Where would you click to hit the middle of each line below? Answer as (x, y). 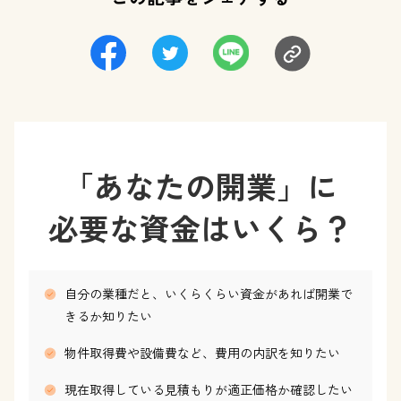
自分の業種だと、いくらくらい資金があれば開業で (209, 294)
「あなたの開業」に (200, 186)
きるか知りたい (108, 316)
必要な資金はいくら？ (200, 228)
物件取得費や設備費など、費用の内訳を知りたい (202, 353)
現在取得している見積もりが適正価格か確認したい (209, 389)
